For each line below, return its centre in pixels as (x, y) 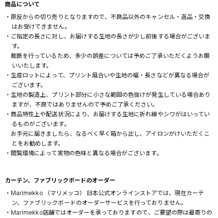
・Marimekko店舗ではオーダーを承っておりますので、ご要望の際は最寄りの (109, 213)
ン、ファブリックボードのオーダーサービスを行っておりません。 (99, 203)
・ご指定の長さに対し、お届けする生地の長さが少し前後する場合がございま (108, 36)
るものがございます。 (41, 124)
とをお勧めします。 (38, 144)
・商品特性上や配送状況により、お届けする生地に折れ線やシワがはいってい (108, 114)
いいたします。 (32, 66)
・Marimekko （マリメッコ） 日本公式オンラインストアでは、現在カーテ (105, 193)
